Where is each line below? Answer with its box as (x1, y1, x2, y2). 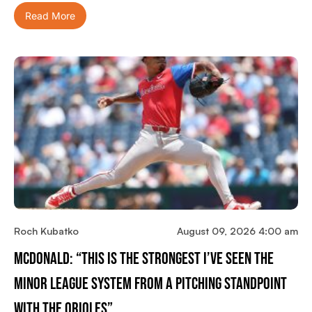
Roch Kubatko (14, 225, 79, 237)
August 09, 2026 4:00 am (177, 225, 298, 237)
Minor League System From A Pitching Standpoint (14, 274, 287, 295)
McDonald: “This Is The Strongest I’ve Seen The (14, 249, 274, 270)
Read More (25, 10, 75, 22)
